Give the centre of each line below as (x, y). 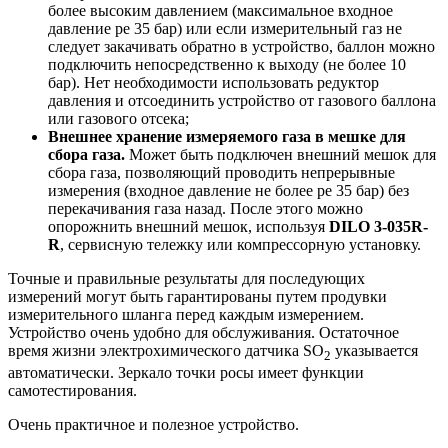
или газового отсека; (118, 118)
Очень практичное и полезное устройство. (153, 425)
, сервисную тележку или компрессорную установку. (240, 244)
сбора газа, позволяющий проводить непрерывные (221, 172)
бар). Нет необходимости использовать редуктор (213, 82)
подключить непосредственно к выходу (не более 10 (227, 64)
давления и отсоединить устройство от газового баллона (242, 100)
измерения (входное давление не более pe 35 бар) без (228, 190)
